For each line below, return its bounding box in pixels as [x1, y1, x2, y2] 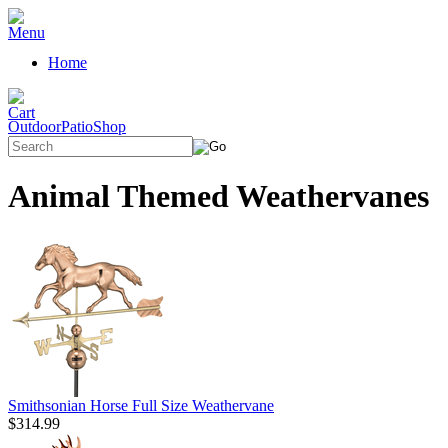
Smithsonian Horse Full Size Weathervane [8, 396, 274, 414]
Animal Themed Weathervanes [8, 178, 429, 215]
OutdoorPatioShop [8, 118, 126, 135]
